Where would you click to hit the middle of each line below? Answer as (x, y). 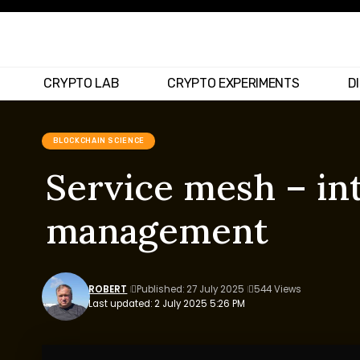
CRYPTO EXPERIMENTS (233, 83)
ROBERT (108, 290)
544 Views (278, 290)
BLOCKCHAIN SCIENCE (98, 140)
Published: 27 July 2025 (191, 290)
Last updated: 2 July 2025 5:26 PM (167, 304)
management (157, 231)
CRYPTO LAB (82, 83)
